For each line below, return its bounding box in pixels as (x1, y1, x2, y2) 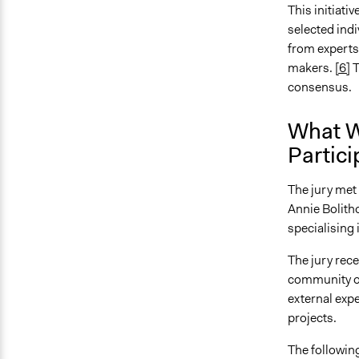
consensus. (287, 78, 357, 95)
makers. (287, 58, 335, 76)
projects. (287, 309, 337, 326)
